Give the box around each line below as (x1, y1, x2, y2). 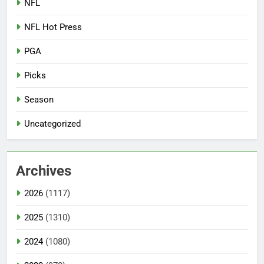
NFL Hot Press (24, 22, 82, 33)
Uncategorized (24, 118, 81, 130)
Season (24, 94, 54, 105)
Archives (16, 163, 71, 180)
